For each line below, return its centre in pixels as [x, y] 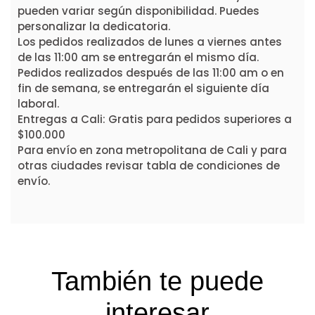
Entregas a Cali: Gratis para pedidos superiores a [155, 119]
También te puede [157, 281]
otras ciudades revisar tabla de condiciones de [149, 165]
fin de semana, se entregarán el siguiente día [143, 88]
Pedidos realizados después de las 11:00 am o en [151, 72]
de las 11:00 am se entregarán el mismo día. [138, 57]
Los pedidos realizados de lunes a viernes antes [150, 41]
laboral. [38, 103]
